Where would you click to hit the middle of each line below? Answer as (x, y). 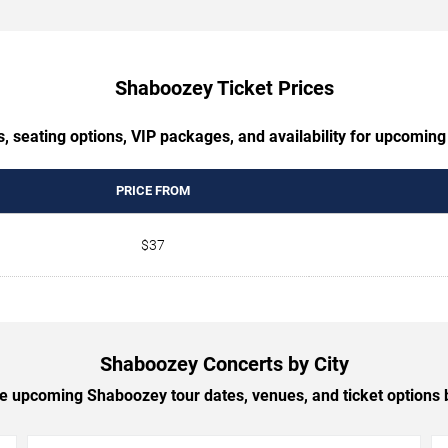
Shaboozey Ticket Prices (224, 87)
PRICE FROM (152, 190)
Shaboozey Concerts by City (224, 363)
